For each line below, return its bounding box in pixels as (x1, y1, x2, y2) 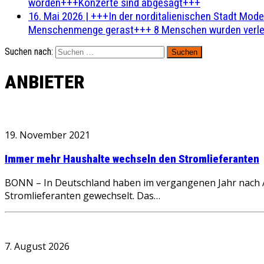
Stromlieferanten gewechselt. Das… (5, 189, 160, 203)
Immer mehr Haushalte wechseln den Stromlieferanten (5, 152, 259, 166)
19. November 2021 (5, 128, 90, 141)
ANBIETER (5, 71, 85, 94)
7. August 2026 (5, 240, 70, 253)
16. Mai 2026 (28, 9, 83, 23)
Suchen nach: (5, 46, 53, 57)
